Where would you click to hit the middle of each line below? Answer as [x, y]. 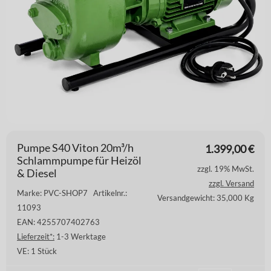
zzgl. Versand [231, 183]
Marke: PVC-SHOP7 [55, 193]
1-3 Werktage [80, 236]
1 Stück [43, 251]
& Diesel [37, 173]
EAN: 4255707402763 [58, 222]
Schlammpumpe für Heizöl [79, 160]
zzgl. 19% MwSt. [226, 168]
